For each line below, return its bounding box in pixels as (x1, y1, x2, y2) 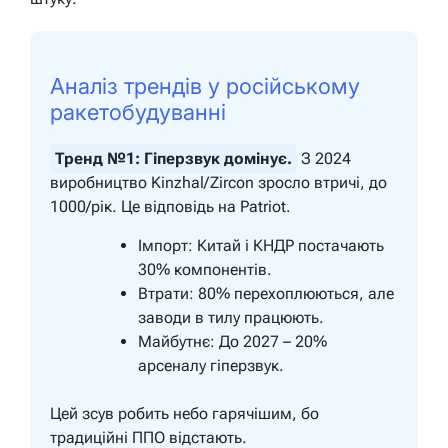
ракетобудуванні (50, 99, 226, 126)
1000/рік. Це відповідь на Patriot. (50, 197, 291, 217)
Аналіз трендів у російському (50, 73, 360, 100)
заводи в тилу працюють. (138, 308, 324, 328)
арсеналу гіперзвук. (138, 356, 284, 376)
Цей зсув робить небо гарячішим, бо (50, 404, 319, 424)
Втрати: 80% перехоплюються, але (138, 284, 394, 304)
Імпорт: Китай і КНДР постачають (138, 236, 384, 256)
